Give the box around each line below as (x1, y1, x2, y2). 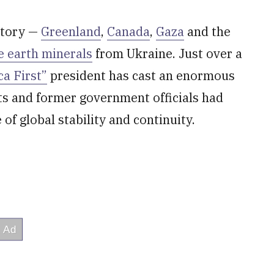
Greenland (41, 23, 101, 40)
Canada (107, 23, 150, 40)
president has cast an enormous (47, 67, 235, 84)
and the (184, 23, 231, 40)
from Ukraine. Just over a (92, 45, 242, 62)
